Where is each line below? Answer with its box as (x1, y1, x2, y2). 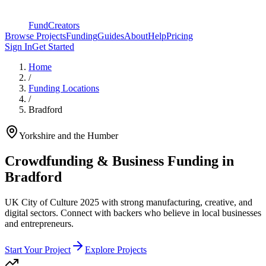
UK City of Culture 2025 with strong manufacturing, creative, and (5, 197, 252, 207)
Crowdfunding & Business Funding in (5, 153, 234, 169)
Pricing (166, 31, 193, 41)
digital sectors (5, 207, 56, 218)
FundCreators (28, 20, 80, 30)
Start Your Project (5, 244, 71, 255)
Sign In (5, 42, 32, 52)
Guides (97, 31, 124, 41)
